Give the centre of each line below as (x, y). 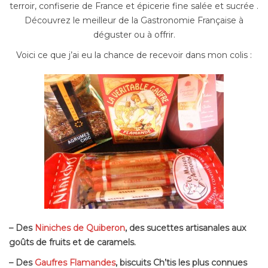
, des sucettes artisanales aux (185, 228)
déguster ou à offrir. (134, 34)
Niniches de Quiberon (80, 228)
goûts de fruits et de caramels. (72, 242)
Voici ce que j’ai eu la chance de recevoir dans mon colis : (134, 55)
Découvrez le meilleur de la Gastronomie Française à (134, 20)
